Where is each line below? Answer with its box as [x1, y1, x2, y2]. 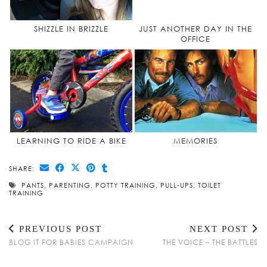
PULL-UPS [160, 181, 193, 190]
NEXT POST [190, 224, 252, 234]
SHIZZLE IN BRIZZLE [34, 24, 108, 34]
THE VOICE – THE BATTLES [163, 238, 258, 247]
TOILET [198, 181, 221, 190]
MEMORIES [173, 136, 218, 146]
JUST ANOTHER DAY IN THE [139, 24, 253, 34]
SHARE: [9, 164, 37, 173]
